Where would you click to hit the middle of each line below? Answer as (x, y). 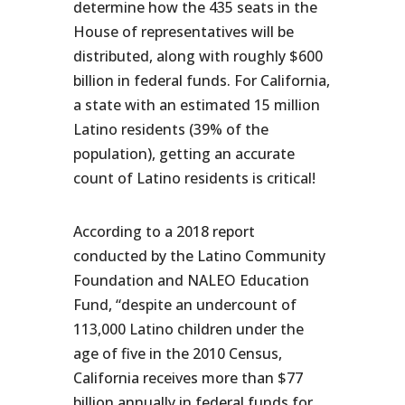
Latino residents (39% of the (170, 129)
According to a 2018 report (164, 231)
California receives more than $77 (188, 378)
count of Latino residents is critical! (194, 178)
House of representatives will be (183, 32)
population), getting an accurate (184, 154)
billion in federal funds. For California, (201, 80)
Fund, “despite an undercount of (184, 305)
